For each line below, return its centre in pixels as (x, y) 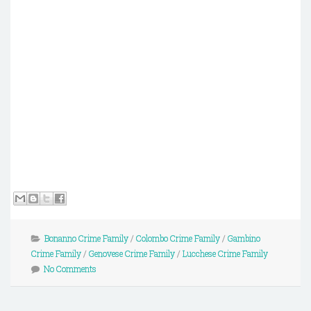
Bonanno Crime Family (86, 238)
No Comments (70, 269)
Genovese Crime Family (132, 254)
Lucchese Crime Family (225, 254)
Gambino (244, 238)
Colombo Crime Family (178, 238)
